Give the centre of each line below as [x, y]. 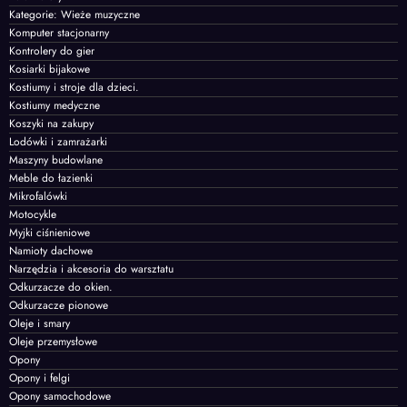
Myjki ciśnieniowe [50, 232]
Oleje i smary [40, 323]
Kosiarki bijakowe [50, 69]
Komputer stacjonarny [59, 32]
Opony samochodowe [60, 396]
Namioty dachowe [51, 250]
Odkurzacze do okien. [61, 287]
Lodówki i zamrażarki [58, 141]
